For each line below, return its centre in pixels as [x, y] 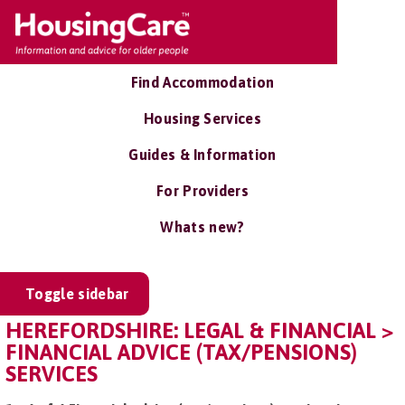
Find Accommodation [202, 82]
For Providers [202, 191]
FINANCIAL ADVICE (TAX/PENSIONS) [181, 352]
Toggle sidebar [77, 294]
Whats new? [202, 227]
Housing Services [202, 118]
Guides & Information [202, 155]
